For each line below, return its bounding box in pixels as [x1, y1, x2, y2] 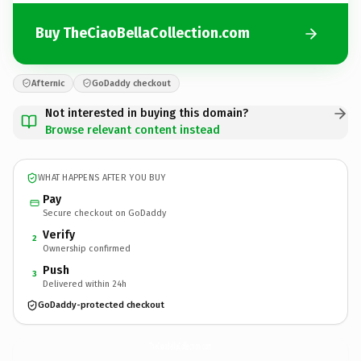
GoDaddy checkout [92, 77, 171, 89]
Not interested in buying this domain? [45, 106, 248, 120]
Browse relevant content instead [45, 122, 220, 137]
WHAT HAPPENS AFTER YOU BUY [38, 172, 166, 183]
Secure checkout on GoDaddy [43, 207, 166, 218]
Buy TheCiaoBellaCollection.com [35, 24, 250, 42]
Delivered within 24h [43, 278, 127, 289]
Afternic [31, 77, 64, 89]
